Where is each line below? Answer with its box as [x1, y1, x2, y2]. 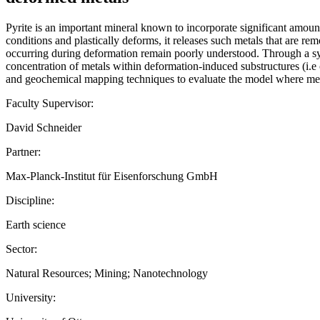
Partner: [6, 145, 41, 158]
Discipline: [6, 194, 54, 206]
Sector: [6, 242, 37, 255]
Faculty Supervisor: [6, 96, 94, 109]
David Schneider [6, 121, 81, 134]
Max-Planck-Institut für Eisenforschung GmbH [6, 169, 218, 182]
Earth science [6, 218, 66, 231]
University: [6, 291, 56, 304]
